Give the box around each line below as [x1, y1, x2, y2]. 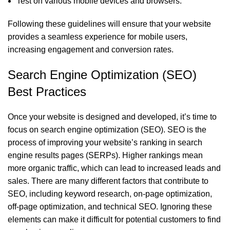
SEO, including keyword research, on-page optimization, [8, 189, 212, 198]
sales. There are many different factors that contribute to [8, 176, 208, 185]
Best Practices [8, 84, 86, 99]
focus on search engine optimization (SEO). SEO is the [8, 125, 206, 134]
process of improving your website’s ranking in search [8, 138, 202, 147]
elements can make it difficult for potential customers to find [8, 215, 221, 224]
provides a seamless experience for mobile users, [8, 32, 187, 41]
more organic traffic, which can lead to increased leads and [8, 163, 221, 172]
